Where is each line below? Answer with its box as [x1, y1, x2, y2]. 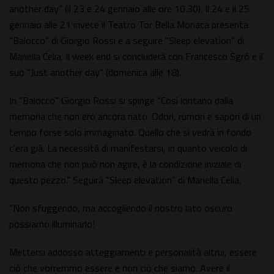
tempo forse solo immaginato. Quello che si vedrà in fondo [9, 125, 251, 140]
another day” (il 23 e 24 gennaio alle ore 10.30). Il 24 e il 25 [9, 1, 250, 17]
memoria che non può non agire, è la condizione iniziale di [9, 157, 241, 172]
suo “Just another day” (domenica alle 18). [9, 65, 181, 80]
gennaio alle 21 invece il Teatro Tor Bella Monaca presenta [9, 17, 248, 32]
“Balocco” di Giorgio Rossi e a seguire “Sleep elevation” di [9, 33, 244, 48]
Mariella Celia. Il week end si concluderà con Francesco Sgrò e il [9, 49, 263, 64]
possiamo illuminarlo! [9, 217, 95, 232]
